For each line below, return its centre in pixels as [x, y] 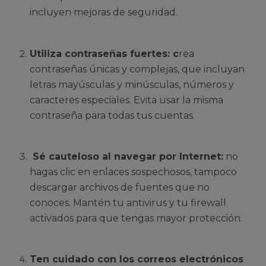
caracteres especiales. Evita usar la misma [126, 100]
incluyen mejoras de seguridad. [105, 12]
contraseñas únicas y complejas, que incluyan [137, 69]
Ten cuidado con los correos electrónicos [137, 259]
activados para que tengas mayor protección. [137, 218]
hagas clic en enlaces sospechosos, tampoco [133, 172]
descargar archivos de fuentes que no [120, 187]
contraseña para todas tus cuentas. [113, 115]
